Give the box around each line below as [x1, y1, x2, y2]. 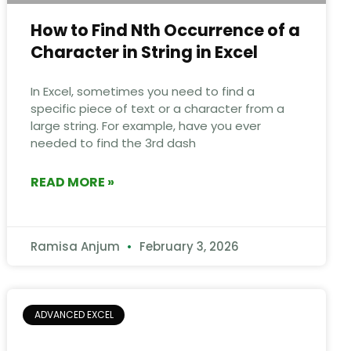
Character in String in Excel [31, 40, 259, 63]
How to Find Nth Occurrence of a [31, 18, 301, 42]
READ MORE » [31, 172, 115, 191]
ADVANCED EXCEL [34, 308, 114, 322]
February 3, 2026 [136, 237, 240, 255]
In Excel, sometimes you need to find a [31, 82, 255, 100]
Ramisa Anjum [31, 237, 124, 255]
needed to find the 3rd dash [31, 134, 197, 151]
